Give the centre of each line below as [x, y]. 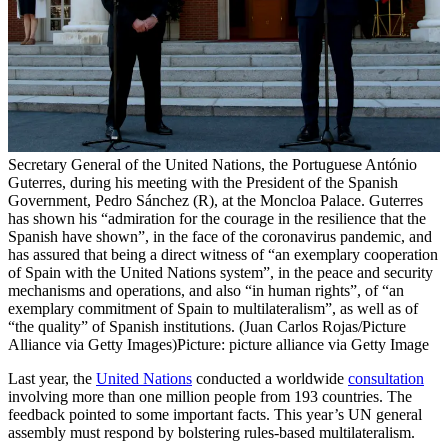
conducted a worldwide [270, 378]
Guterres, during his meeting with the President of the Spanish [203, 182]
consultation [386, 378]
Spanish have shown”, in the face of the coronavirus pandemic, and [220, 236]
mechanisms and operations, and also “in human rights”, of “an [206, 290]
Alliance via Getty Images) [92, 344]
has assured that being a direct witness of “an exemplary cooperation [223, 254]
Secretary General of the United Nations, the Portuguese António [212, 164]
